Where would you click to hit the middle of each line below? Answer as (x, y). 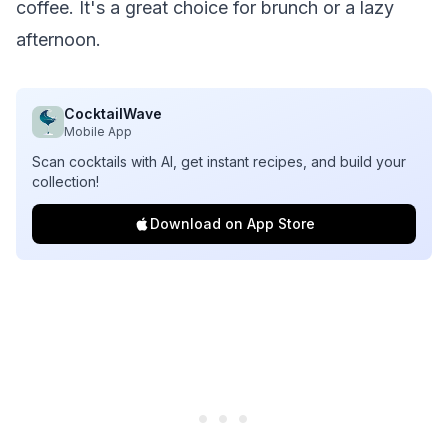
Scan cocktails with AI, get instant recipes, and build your (219, 161)
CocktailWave (113, 113)
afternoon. (58, 39)
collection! (65, 181)
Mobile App (98, 131)
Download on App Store (232, 223)
